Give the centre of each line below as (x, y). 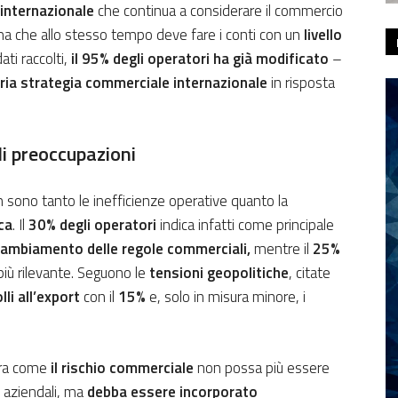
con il (101, 297)
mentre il (282, 249)
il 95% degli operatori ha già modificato (200, 59)
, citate (310, 273)
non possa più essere (262, 368)
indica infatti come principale (245, 225)
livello (323, 35)
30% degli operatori (92, 225)
